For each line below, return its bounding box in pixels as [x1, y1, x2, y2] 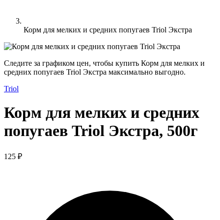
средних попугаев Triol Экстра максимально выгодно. [4, 68, 186, 76]
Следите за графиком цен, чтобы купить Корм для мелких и [4, 59, 205, 67]
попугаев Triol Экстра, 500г [4, 122, 198, 140]
